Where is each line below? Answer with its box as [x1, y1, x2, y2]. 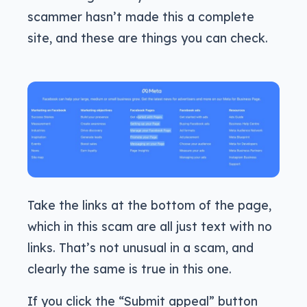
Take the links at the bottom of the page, [27, 197, 271, 212]
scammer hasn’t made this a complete [27, 8, 254, 24]
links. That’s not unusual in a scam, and [27, 239, 254, 255]
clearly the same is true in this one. [27, 260, 232, 276]
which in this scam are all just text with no [27, 218, 272, 234]
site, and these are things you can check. [27, 29, 268, 45]
